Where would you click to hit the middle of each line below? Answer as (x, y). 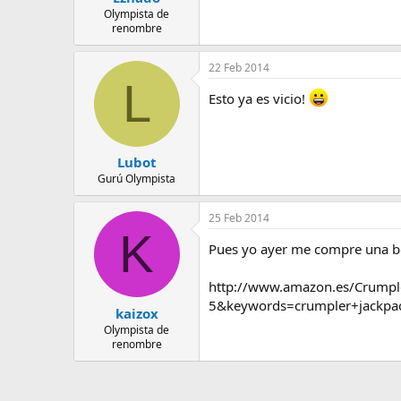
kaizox (137, 313)
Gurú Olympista (137, 179)
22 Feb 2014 (239, 67)
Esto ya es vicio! (259, 98)
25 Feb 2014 (239, 218)
